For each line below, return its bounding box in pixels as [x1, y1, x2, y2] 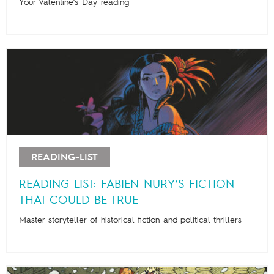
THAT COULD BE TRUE [18, 194, 138, 207]
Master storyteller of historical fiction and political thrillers [18, 215, 242, 224]
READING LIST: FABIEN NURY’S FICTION [18, 178, 234, 191]
